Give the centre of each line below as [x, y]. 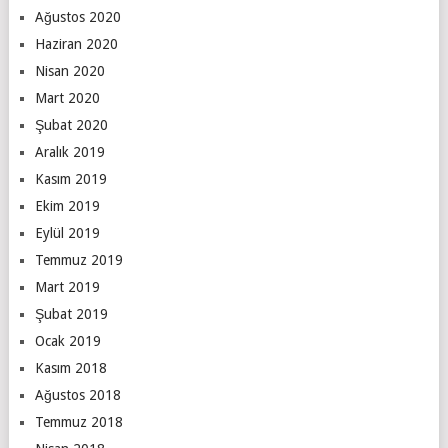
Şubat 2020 [71, 124]
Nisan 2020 [69, 70]
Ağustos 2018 [77, 394]
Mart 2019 [67, 286]
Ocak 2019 [67, 340]
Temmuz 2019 [78, 259]
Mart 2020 [67, 97]
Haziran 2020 [76, 43]
